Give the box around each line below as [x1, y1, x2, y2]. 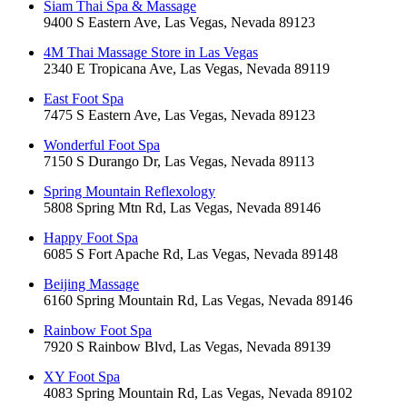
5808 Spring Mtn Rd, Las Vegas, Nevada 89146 [44, 200, 321, 216]
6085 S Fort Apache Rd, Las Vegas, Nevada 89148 [44, 246, 338, 263]
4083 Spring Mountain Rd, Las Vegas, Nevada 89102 [44, 385, 352, 402]
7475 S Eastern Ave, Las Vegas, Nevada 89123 [44, 107, 315, 124]
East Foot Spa [44, 91, 124, 107]
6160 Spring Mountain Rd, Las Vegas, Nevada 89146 [44, 293, 352, 309]
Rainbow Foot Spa [44, 323, 152, 339]
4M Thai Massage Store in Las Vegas [44, 45, 258, 61]
